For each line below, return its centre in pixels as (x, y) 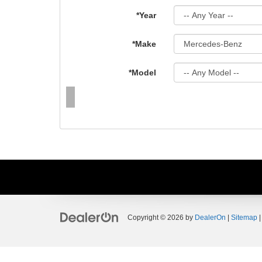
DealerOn (210, 218)
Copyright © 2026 (156, 218)
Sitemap (244, 218)
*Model (142, 73)
